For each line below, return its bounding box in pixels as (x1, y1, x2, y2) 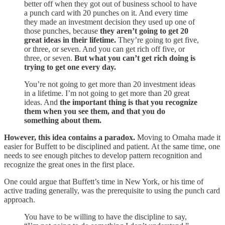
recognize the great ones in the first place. (4, 160, 135, 169)
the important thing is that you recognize (58, 97, 197, 106)
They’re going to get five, (118, 35, 199, 44)
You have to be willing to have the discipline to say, (24, 212, 187, 221)
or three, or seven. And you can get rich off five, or (24, 44, 185, 53)
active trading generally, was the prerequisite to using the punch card (4, 186, 220, 195)
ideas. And (24, 97, 58, 106)
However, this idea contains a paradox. (4, 133, 135, 142)
